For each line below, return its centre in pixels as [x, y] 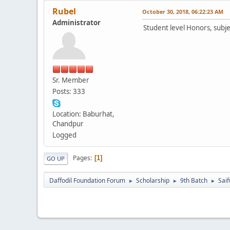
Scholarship [153, 180]
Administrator [76, 22]
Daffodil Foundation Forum [87, 180]
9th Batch [194, 180]
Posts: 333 [69, 91]
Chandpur [68, 123]
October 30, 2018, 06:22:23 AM [183, 11]
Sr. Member [71, 80]
